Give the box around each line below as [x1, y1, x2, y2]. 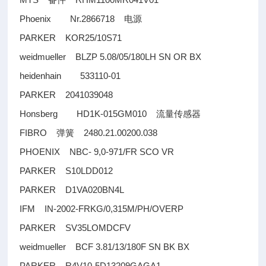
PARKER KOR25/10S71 [20, 33, 122, 43]
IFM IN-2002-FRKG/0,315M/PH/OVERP [20, 204, 184, 214]
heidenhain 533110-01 [20, 71, 131, 81]
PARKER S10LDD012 [20, 166, 113, 176]
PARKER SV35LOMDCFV [20, 223, 131, 233]
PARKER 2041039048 [20, 90, 113, 100]
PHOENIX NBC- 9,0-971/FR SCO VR [20, 147, 175, 157]
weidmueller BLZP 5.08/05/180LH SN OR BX [20, 52, 202, 62]
